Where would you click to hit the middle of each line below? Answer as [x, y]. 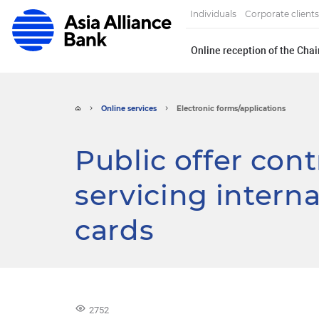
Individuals [214, 15]
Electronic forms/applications [231, 109]
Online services [129, 109]
